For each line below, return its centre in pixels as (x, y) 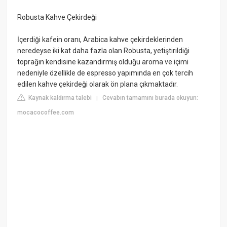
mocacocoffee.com (46, 112)
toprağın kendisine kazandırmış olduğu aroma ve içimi (103, 62)
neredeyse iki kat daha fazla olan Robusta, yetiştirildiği (104, 50)
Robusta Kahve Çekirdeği (57, 17)
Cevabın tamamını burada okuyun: (150, 98)
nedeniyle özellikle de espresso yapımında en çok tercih (105, 73)
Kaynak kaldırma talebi (60, 98)
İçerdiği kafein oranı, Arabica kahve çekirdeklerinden (100, 39)
